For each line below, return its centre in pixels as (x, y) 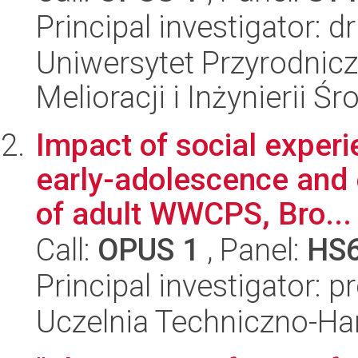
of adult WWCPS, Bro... (194, 214)
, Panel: (253, 250)
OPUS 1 (149, 250)
